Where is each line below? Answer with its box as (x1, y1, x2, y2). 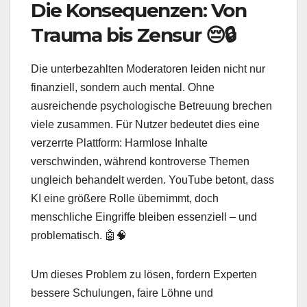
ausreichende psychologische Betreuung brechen (31, 100, 272, 112)
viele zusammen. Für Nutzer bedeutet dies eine (31, 119, 260, 131)
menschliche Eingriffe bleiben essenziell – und (31, 211, 257, 223)
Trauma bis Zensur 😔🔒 (31, 23, 236, 47)
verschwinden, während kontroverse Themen (31, 156, 249, 168)
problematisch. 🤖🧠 (31, 230, 127, 242)
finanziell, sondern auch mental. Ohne (31, 82, 214, 94)
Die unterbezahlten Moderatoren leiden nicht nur (31, 63, 265, 75)
